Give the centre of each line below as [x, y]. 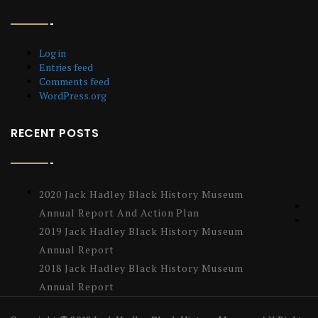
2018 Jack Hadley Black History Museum [142, 268]
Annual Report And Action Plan [120, 213]
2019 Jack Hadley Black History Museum [142, 231]
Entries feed [66, 67]
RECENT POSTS [55, 133]
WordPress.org [73, 96]
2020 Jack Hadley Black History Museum [142, 194]
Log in [53, 53]
